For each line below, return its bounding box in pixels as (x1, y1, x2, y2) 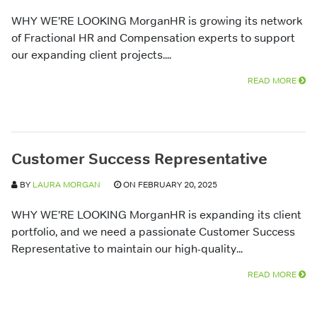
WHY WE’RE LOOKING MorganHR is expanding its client (11, 207, 301, 221)
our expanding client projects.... (11, 47, 171, 62)
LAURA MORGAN (33, 179, 100, 190)
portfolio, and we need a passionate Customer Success (11, 224, 295, 238)
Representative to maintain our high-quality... (11, 241, 243, 255)
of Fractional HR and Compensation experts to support (11, 30, 295, 45)
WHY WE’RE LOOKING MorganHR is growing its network (11, 13, 302, 28)
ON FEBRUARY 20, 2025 (121, 179, 217, 190)
